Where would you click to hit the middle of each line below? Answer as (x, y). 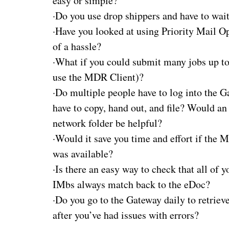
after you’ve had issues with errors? (126, 215)
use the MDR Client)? (98, 77)
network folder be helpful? (108, 123)
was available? (83, 153)
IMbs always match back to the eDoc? (132, 184)
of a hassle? (77, 46)
